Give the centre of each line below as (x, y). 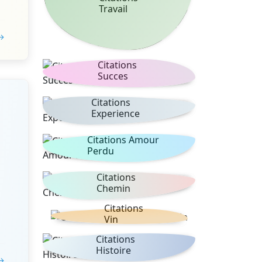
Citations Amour (123, 140)
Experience (115, 114)
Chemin (114, 189)
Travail (113, 9)
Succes (113, 76)
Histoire (114, 250)
